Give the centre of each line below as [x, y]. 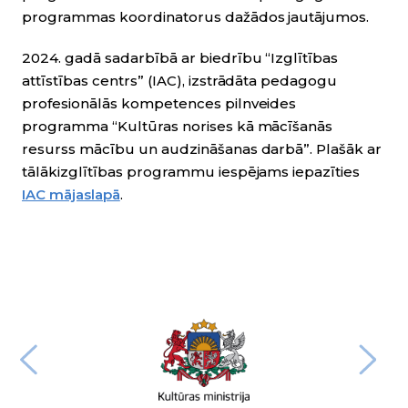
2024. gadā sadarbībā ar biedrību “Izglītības [180, 58]
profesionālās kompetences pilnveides [159, 103]
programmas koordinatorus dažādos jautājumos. [198, 17]
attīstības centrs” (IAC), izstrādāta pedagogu [180, 81]
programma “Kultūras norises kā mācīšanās [178, 126]
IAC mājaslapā [71, 194]
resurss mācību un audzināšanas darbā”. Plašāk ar [202, 149]
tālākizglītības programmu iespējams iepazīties [191, 172]
